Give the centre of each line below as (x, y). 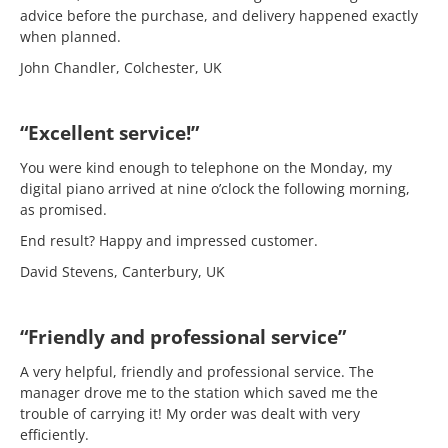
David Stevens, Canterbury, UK (122, 271)
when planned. (70, 36)
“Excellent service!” (109, 132)
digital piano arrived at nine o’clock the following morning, (215, 188)
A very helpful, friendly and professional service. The (197, 371)
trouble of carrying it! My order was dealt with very (190, 413)
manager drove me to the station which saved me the (199, 392)
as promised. (63, 209)
